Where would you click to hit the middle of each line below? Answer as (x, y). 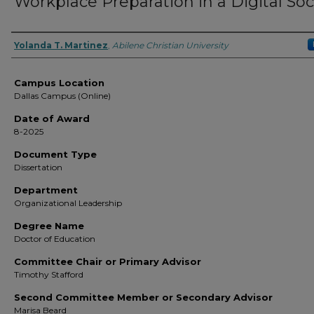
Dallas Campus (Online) (62, 96)
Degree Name (49, 226)
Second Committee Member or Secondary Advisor (143, 297)
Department (46, 190)
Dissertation (38, 167)
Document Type (55, 154)
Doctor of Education (55, 239)
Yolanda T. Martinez (61, 45)
